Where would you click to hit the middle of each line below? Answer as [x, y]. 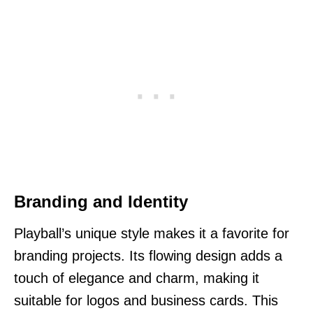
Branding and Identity [101, 201]
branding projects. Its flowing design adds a [148, 255]
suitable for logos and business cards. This [146, 300]
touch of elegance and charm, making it [137, 278]
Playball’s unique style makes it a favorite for [152, 233]
